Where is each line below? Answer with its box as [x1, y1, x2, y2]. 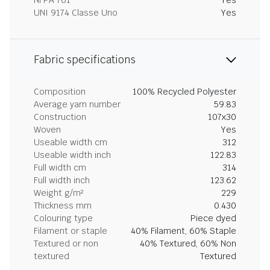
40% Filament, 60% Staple [131, 225, 236, 236]
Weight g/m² [34, 187, 83, 198]
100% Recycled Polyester [133, 86, 236, 97]
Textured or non [34, 238, 98, 249]
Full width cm [34, 162, 86, 173]
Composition [34, 86, 86, 97]
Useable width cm [34, 137, 107, 148]
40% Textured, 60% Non [140, 238, 236, 249]
